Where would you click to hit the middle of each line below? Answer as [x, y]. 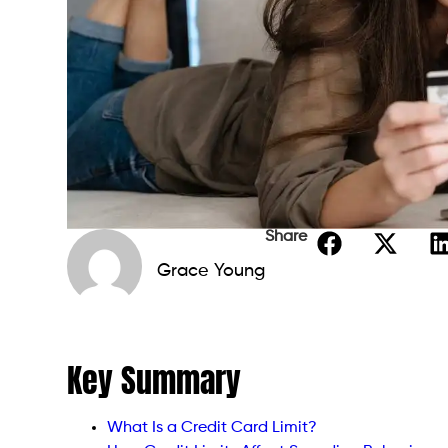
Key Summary [154, 380]
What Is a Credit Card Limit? [212, 427]
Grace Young [211, 271]
